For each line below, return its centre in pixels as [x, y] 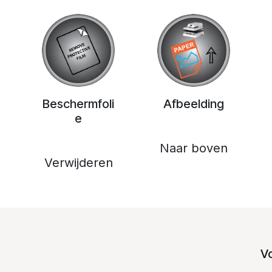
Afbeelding [194, 104]
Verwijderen [78, 162]
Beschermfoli [78, 104]
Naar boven [194, 148]
